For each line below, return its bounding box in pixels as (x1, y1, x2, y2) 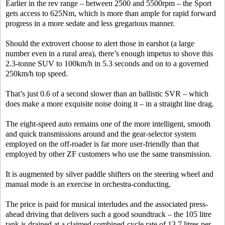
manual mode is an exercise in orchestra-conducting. (6, 180, 171, 188)
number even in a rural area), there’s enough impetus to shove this (6, 49, 213, 58)
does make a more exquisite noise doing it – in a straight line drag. (6, 99, 214, 108)
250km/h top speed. (6, 69, 68, 78)
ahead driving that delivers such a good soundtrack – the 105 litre (6, 210, 211, 218)
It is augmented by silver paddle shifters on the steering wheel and (6, 170, 213, 178)
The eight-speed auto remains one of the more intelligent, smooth (6, 120, 210, 128)
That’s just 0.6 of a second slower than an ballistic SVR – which (6, 89, 208, 98)
